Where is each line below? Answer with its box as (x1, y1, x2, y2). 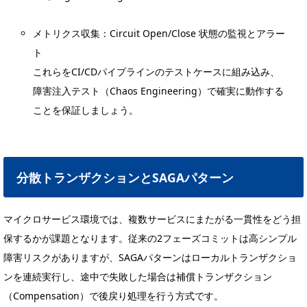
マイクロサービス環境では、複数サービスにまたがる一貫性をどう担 (3, 212, 301, 225)
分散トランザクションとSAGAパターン (16, 169, 234, 186)
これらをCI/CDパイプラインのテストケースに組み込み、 (33, 64, 280, 78)
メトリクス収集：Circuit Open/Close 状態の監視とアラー (33, 26, 286, 40)
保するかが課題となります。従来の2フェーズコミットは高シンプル (3, 231, 297, 245)
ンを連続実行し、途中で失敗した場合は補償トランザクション (3, 269, 272, 283)
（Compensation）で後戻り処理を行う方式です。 (3, 288, 223, 302)
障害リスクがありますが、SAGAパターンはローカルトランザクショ (3, 250, 297, 264)
